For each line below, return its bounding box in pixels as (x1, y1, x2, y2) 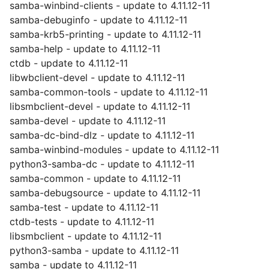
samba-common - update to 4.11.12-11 (10, 172, 181, 184)
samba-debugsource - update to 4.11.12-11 (10, 187, 201, 199)
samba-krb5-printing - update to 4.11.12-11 (10, 28, 201, 40)
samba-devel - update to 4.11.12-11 (10, 115, 166, 127)
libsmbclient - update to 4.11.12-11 (10, 230, 162, 242)
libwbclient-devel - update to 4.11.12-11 (10, 71, 185, 83)
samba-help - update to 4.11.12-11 (10, 43, 160, 55)
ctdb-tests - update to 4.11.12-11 (10, 216, 154, 228)
